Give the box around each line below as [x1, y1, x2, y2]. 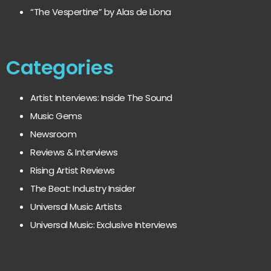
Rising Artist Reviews [30, 164, 115, 177]
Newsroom [30, 128, 76, 141]
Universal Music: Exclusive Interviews [30, 218, 177, 232]
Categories [6, 54, 113, 82]
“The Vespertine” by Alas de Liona [30, 5, 171, 19]
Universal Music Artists [30, 200, 122, 214]
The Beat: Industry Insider [30, 182, 135, 195]
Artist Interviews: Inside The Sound [30, 91, 172, 105]
